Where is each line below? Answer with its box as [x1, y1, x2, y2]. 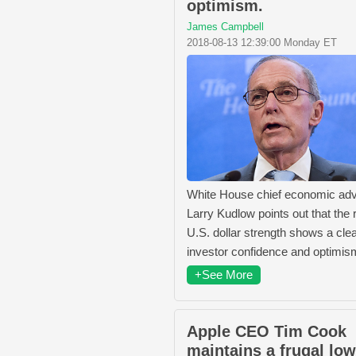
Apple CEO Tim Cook [187, 323, 346, 341]
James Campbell [187, 21, 264, 33]
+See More [195, 268, 253, 282]
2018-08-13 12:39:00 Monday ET [187, 37, 337, 48]
